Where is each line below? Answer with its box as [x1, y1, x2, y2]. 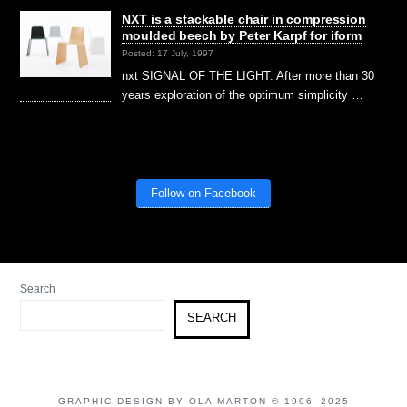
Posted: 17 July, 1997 [122, 47, 214, 58]
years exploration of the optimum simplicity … [122, 87, 364, 102]
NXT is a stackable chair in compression [122, 11, 366, 26]
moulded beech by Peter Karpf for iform [122, 27, 362, 43]
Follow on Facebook [151, 185, 256, 200]
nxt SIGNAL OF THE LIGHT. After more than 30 [122, 68, 375, 83]
